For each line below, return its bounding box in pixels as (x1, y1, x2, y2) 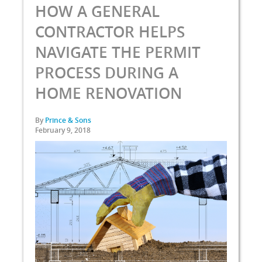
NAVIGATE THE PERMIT (35, 42, 201, 63)
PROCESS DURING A (35, 63, 178, 83)
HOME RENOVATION (35, 83, 182, 104)
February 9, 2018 (35, 125, 91, 135)
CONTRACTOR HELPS (35, 22, 185, 42)
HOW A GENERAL (35, 1, 160, 22)
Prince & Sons (45, 115, 91, 125)
